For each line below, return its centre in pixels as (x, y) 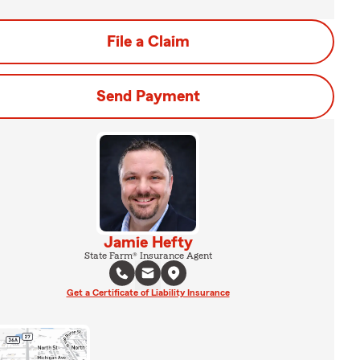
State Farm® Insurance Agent (148, 256)
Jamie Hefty (148, 243)
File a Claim (148, 42)
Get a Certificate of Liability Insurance (148, 292)
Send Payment (148, 96)
